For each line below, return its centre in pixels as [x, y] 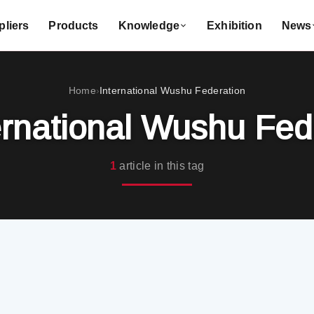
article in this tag [160, 165]
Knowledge [149, 25]
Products [74, 25]
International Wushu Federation [172, 90]
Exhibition [234, 25]
